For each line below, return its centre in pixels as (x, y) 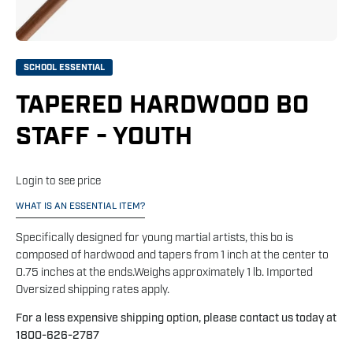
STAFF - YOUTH (104, 137)
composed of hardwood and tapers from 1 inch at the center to (172, 255)
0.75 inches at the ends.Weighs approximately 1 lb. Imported (164, 272)
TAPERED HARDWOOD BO (162, 105)
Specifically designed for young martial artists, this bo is (154, 237)
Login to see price (58, 181)
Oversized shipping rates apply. (93, 289)
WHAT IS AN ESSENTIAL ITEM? (80, 206)
